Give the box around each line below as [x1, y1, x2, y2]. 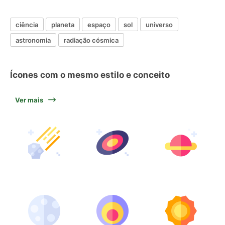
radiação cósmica [64, 36, 119, 44]
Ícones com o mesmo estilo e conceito [10, 70, 170, 80]
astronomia [16, 36, 51, 44]
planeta [51, 20, 74, 29]
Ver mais [15, 96, 43, 104]
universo [146, 20, 173, 29]
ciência [16, 20, 38, 29]
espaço [87, 20, 110, 29]
